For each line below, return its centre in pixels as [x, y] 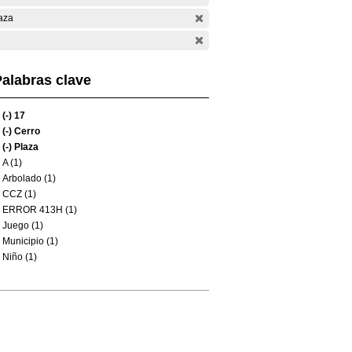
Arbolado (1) [29, 178]
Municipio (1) [30, 241]
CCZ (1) [19, 194]
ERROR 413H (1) [40, 210]
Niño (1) [20, 257]
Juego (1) [23, 225]
